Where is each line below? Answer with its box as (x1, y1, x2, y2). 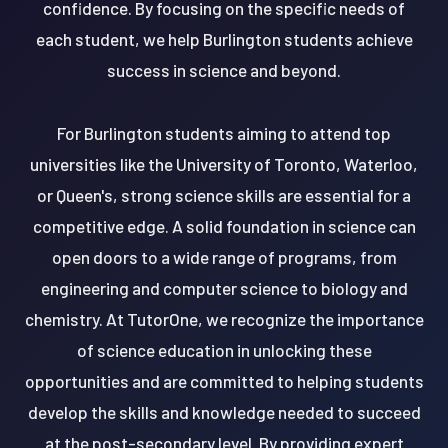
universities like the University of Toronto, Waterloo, (30, 153, 418, 174)
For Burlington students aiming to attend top (57, 122, 391, 143)
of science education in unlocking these (76, 339, 372, 360)
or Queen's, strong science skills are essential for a (37, 184, 411, 205)
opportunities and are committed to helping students (24, 370, 424, 391)
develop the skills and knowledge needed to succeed (27, 401, 421, 422)
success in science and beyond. (107, 59, 341, 80)
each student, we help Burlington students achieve (35, 28, 413, 49)
